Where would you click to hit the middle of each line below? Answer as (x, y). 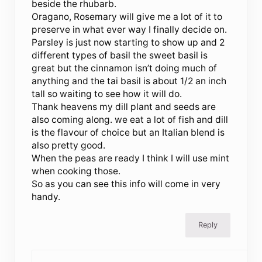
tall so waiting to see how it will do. (107, 94)
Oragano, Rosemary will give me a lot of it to (127, 17)
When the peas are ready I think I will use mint (131, 158)
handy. (46, 197)
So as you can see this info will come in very (126, 184)
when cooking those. (76, 171)
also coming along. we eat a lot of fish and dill (130, 120)
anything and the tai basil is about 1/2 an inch (129, 81)
